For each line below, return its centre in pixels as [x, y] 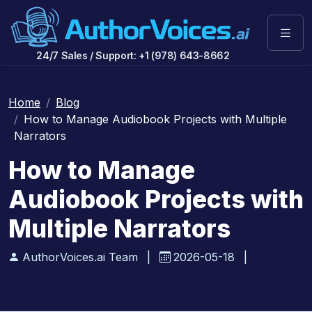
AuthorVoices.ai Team [80, 257]
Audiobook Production [63, 275]
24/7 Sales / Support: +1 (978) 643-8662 [133, 56]
